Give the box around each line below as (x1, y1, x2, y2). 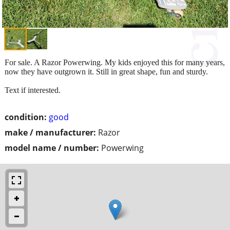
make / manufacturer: (5, 126, 96, 138)
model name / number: (5, 142, 99, 154)
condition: (5, 111, 47, 123)
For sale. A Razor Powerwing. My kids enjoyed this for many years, (5, 57, 225, 67)
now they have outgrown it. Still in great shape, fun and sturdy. (5, 67, 208, 76)
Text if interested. (5, 85, 61, 94)
